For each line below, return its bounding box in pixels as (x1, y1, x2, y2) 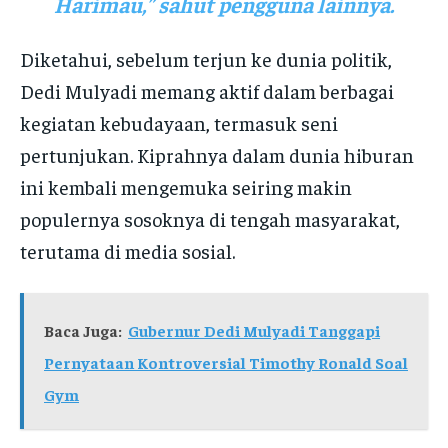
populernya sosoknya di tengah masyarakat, (20, 205, 400, 231)
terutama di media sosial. (20, 237, 235, 263)
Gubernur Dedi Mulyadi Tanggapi (128, 319, 380, 340)
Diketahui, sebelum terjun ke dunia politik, (20, 45, 392, 71)
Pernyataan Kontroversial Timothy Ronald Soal (44, 351, 408, 372)
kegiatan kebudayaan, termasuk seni (20, 109, 338, 135)
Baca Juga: (44, 319, 122, 340)
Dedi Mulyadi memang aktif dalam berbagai (20, 77, 394, 103)
